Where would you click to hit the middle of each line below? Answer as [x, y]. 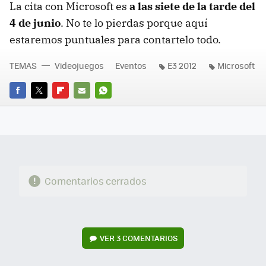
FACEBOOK [29, 107]
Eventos [131, 65]
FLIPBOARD [74, 107]
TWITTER [47, 107]
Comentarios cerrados [95, 181]
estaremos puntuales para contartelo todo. [115, 39]
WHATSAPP [116, 107]
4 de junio [35, 23]
